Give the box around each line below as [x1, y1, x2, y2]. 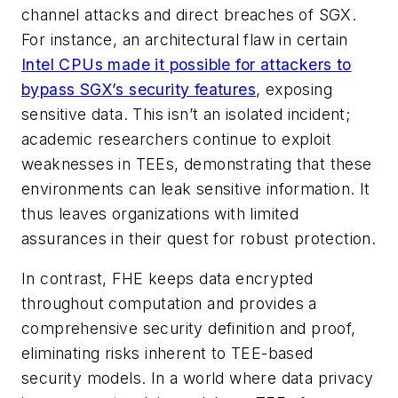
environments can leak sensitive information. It [21, 179, 370, 198]
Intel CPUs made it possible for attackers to [21, 54, 352, 74]
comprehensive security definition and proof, [21, 319, 356, 338]
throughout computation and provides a [21, 294, 317, 314]
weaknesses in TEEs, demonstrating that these [21, 154, 372, 173]
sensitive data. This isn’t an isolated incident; [21, 104, 351, 123]
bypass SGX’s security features [21, 79, 256, 99]
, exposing [256, 79, 333, 99]
